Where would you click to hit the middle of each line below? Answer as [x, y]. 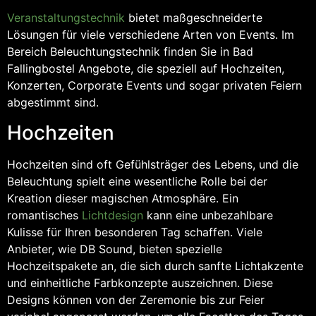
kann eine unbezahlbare [208, 215]
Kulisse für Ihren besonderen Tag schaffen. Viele [135, 232]
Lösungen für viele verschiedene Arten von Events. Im [151, 35]
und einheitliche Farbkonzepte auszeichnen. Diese [140, 282]
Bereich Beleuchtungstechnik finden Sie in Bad [130, 52]
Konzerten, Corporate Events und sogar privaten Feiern [154, 86]
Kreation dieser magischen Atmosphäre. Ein [123, 198]
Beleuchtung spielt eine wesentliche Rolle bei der [137, 181]
